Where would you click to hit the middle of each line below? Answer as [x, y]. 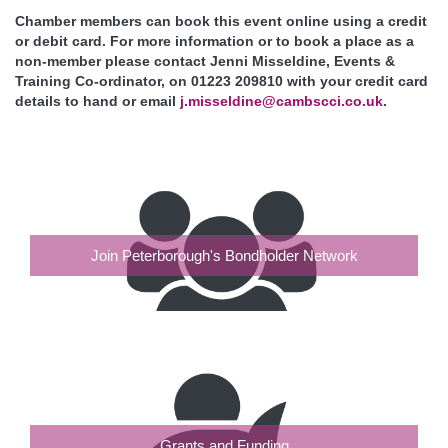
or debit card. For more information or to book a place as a [214, 40]
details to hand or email [97, 100]
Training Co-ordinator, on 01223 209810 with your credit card [221, 80]
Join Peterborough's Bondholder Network [224, 255]
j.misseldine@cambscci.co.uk [281, 100]
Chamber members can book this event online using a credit [221, 20]
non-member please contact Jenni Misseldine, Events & [205, 60]
